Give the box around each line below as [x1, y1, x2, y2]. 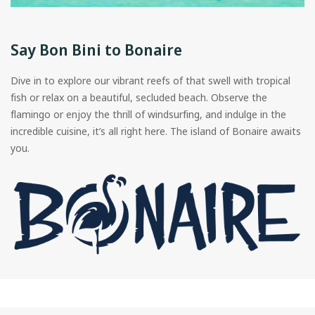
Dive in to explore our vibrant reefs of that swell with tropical [11, 73, 290, 87]
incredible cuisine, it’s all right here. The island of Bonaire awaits [11, 124, 301, 138]
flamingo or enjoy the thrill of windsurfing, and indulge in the [11, 107, 286, 121]
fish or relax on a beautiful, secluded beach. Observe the [11, 90, 267, 104]
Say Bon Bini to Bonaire [11, 38, 182, 60]
